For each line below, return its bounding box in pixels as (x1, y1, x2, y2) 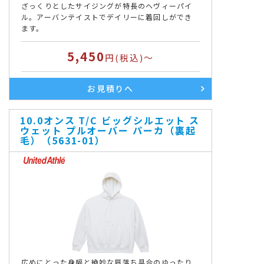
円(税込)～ (105, 51, 154, 64)
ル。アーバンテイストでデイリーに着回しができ (21, 12, 193, 22)
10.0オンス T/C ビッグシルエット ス (20, 113, 200, 127)
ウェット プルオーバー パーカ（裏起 (20, 123, 196, 137)
